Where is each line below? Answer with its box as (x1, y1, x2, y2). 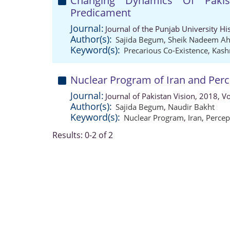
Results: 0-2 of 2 (52, 129, 113, 141)
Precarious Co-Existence (124, 45, 208, 55)
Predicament (70, 6, 131, 20)
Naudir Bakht (168, 102, 215, 112)
